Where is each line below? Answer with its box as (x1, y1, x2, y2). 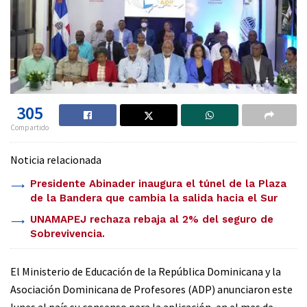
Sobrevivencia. (29, 227, 108, 240)
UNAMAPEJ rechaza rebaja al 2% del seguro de (29, 212, 273, 225)
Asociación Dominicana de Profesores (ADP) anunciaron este (10, 282, 293, 296)
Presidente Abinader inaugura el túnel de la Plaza (29, 177, 286, 190)
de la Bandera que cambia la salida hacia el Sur (29, 191, 278, 204)
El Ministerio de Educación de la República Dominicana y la (10, 264, 281, 278)
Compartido (10, 122, 49, 132)
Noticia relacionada (10, 152, 101, 167)
